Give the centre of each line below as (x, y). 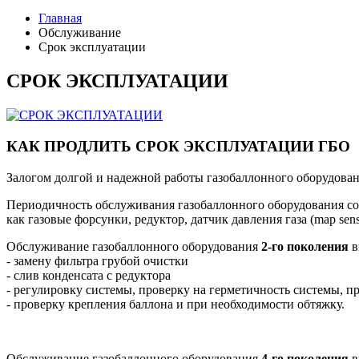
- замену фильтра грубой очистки (97, 260)
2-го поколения (305, 246)
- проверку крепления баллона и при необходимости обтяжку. (175, 304)
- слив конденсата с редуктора (89, 275)
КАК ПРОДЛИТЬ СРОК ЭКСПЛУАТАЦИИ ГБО (178, 146)
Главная (60, 18)
